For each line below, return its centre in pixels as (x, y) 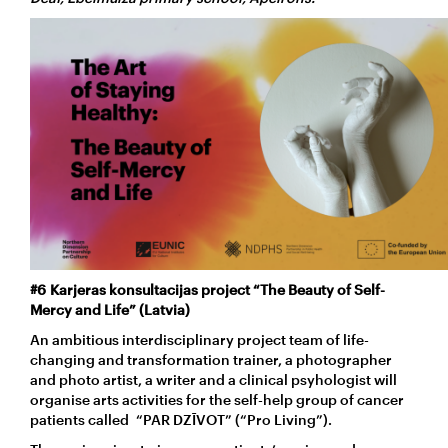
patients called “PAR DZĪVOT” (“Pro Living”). (181, 419)
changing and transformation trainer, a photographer (211, 359)
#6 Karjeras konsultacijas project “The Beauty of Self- (207, 289)
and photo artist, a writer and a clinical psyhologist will (213, 379)
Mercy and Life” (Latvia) (112, 309)
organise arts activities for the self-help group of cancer (217, 399)
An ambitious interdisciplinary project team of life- (199, 339)
